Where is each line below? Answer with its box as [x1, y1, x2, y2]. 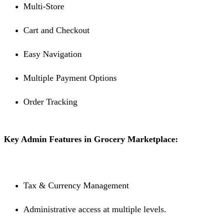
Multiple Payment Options [23, 73, 117, 83]
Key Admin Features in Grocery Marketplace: [4, 134, 178, 145]
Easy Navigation [23, 49, 82, 59]
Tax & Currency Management [23, 181, 129, 191]
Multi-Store [23, 1, 64, 12]
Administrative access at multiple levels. [23, 204, 166, 215]
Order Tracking [23, 97, 77, 107]
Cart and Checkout [23, 25, 90, 36]
